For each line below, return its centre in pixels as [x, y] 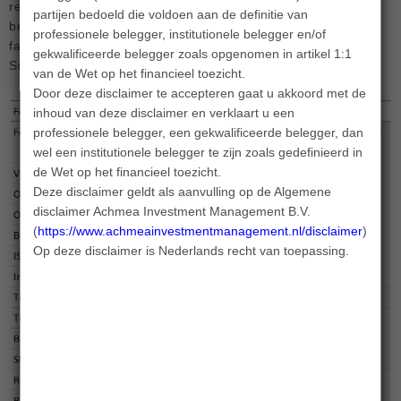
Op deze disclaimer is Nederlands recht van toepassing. [192, 250]
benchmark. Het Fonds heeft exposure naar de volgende [181, 26]
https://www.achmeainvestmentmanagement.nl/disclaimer [200, 230]
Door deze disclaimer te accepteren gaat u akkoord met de [200, 93]
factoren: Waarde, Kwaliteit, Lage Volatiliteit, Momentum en [189, 46]
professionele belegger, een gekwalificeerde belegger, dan [199, 132]
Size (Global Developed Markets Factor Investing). [163, 66]
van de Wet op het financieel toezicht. [140, 73]
